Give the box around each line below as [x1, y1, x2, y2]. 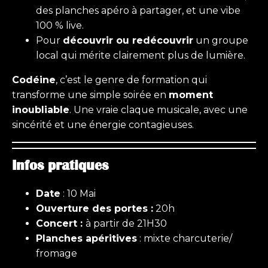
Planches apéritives [36, 233, 137, 245]
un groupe [193, 35, 248, 47]
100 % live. [36, 20, 84, 32]
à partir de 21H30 [86, 218, 167, 230]
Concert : [36, 218, 86, 230]
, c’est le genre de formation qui [56, 74, 207, 86]
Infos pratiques [12, 158, 108, 173]
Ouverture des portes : [36, 203, 153, 215]
